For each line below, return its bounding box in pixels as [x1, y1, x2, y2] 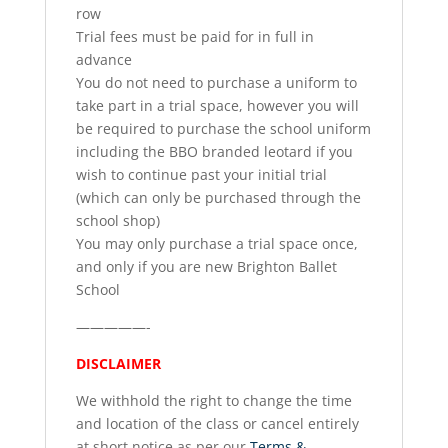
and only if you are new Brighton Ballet [75, 257, 337, 277]
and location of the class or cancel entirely [75, 414, 359, 434]
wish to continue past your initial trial [75, 165, 327, 185]
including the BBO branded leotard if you [75, 142, 353, 162]
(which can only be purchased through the [75, 188, 361, 208]
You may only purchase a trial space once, [75, 234, 358, 254]
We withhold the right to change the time [75, 391, 352, 411]
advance [75, 50, 132, 70]
